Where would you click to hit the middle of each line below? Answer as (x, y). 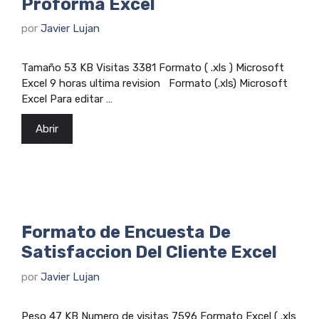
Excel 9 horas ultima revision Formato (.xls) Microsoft (155, 83)
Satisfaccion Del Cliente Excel (149, 252)
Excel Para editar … (67, 99)
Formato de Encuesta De (126, 232)
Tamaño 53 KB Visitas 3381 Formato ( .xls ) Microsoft (153, 68)
